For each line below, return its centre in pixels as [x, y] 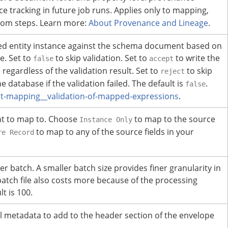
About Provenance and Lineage [148, 23]
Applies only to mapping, [161, 10]
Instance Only [106, 120]
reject [173, 72]
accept [161, 59]
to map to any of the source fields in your [114, 132]
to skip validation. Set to [101, 58]
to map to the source [174, 119]
